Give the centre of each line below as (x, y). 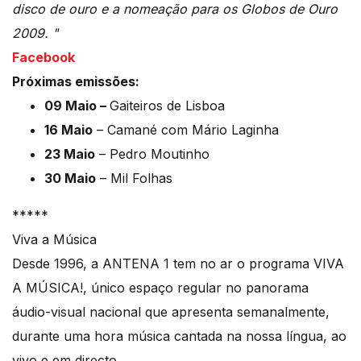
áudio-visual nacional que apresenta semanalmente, (171, 312)
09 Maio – (77, 106)
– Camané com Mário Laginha (186, 130)
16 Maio (68, 130)
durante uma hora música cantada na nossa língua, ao (179, 336)
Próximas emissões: (76, 82)
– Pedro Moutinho (152, 154)
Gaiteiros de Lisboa (167, 106)
